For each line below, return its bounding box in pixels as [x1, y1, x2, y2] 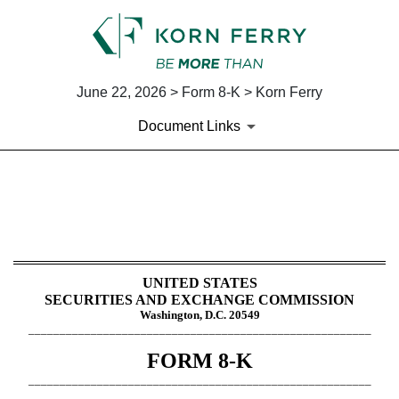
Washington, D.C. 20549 [139, 307, 260, 322]
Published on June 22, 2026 [13, 244, 202, 263]
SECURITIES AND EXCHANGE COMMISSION [45, 291, 354, 307]
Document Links [137, 118, 240, 134]
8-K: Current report [13, 203, 265, 236]
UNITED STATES [142, 274, 257, 290]
